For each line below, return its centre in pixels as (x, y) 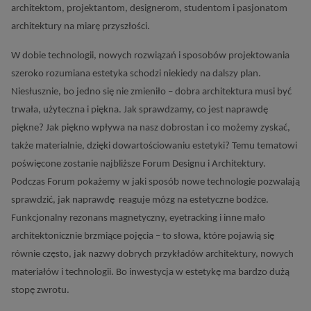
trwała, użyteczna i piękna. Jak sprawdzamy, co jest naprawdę (140, 110)
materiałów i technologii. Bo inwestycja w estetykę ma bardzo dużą (150, 272)
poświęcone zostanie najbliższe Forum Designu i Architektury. (138, 164)
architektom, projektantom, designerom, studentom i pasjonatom (149, 9)
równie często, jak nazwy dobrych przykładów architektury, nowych (152, 254)
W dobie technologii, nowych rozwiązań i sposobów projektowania (150, 56)
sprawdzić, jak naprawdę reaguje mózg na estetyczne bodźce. (140, 200)
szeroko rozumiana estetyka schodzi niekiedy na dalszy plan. (136, 74)
